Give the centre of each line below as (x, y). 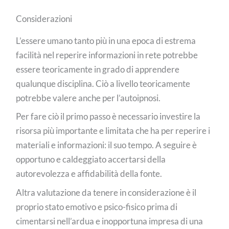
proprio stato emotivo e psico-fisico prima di (97, 207)
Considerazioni (44, 18)
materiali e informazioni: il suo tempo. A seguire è (107, 145)
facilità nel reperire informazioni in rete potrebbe (107, 55)
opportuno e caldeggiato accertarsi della (91, 159)
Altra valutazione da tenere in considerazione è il (106, 192)
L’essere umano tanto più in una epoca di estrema (106, 40)
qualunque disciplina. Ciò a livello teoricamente (103, 83)
